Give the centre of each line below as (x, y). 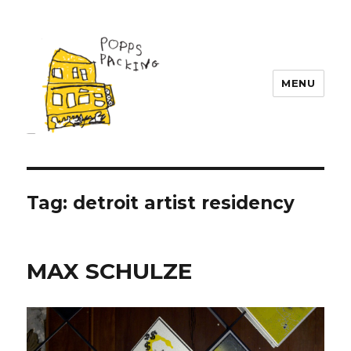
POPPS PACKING (108, 156)
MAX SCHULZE (110, 271)
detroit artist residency (184, 203)
